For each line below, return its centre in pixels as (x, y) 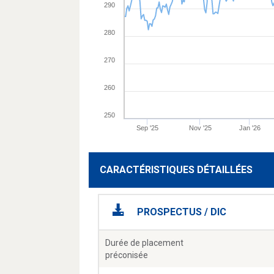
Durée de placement (144, 243)
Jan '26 (250, 128)
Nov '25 (200, 128)
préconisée (127, 255)
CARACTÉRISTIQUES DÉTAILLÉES (176, 170)
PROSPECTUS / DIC (182, 212)
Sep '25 (147, 128)
